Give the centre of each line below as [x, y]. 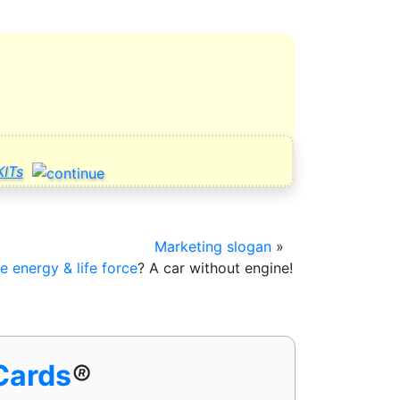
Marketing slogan [213, 246]
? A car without [191, 267]
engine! [269, 267]
